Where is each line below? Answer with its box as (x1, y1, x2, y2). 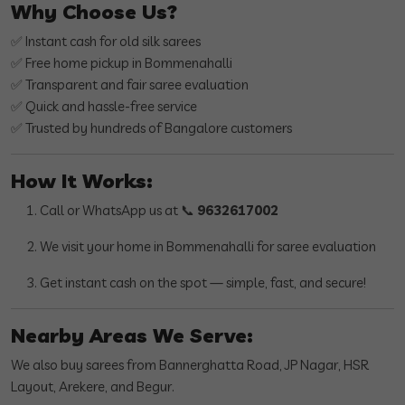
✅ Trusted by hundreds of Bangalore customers (11, 119, 292, 137)
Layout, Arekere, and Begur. (11, 378, 174, 396)
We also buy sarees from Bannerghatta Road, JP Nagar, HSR (11, 356, 369, 374)
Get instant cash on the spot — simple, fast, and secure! (40, 274, 366, 292)
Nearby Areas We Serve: (11, 323, 253, 348)
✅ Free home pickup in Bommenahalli (11, 54, 232, 72)
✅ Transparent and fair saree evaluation (11, 76, 249, 94)
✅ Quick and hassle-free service (11, 98, 197, 116)
